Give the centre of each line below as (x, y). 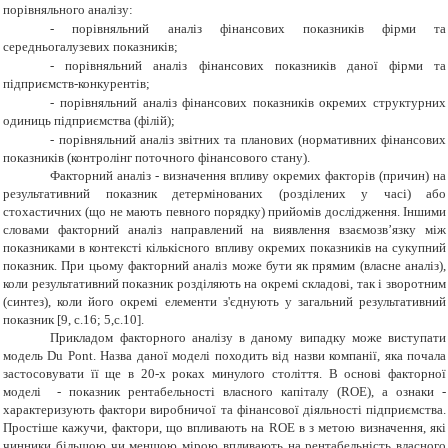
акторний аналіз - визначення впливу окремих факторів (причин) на (253, 176)
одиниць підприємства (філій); (89, 121)
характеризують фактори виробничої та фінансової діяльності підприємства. (224, 410)
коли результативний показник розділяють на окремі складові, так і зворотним (224, 284)
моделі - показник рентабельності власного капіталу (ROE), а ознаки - (224, 392)
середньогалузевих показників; (90, 47)
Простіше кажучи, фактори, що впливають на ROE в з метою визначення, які (224, 428)
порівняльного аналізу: (68, 10)
